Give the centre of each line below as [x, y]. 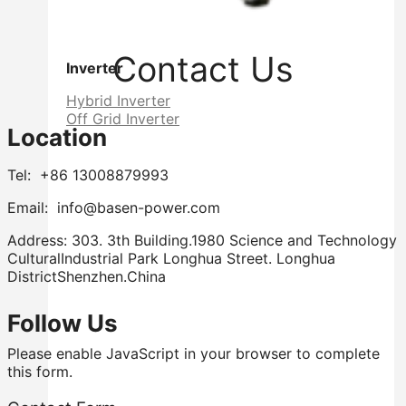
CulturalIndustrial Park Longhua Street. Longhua [171, 259]
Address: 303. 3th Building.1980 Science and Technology [202, 241]
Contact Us [203, 69]
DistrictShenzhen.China [87, 277]
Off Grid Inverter [123, 119]
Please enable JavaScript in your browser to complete [193, 354]
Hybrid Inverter [118, 101]
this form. [40, 372]
